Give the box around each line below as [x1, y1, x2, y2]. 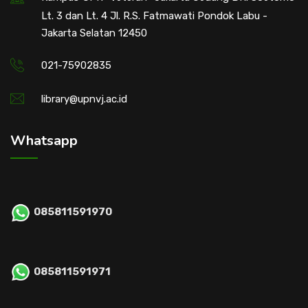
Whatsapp [10, 131, 78, 150]
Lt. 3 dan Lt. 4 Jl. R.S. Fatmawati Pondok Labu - [41, 9, 267, 22]
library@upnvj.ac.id [41, 92, 127, 105]
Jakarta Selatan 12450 [41, 26, 147, 39]
